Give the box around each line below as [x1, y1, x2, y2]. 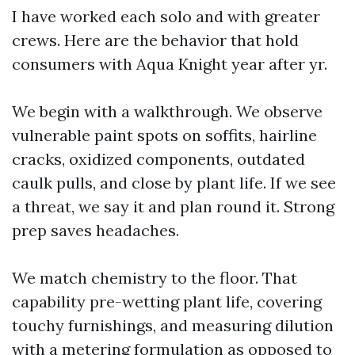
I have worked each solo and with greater [12, 6, 320, 26]
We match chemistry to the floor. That [12, 268, 297, 288]
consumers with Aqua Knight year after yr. [12, 54, 327, 74]
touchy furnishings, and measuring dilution [12, 315, 334, 335]
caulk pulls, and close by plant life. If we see [12, 173, 336, 193]
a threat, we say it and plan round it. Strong [12, 197, 334, 216]
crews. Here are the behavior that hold [12, 30, 299, 50]
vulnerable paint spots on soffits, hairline [12, 125, 317, 145]
